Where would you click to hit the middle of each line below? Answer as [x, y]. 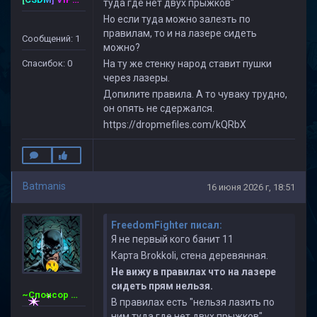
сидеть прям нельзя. [162, 286]
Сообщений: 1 [51, 39]
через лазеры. [137, 78]
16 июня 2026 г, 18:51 [251, 187]
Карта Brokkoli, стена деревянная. [190, 255]
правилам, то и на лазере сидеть [180, 33]
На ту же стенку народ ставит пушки [188, 64]
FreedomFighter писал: [167, 225]
